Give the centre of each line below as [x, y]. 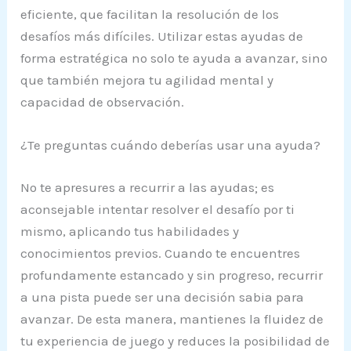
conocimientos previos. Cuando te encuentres [161, 253]
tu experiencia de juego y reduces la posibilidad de [175, 340]
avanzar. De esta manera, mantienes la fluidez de [172, 318]
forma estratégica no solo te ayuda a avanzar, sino [174, 58]
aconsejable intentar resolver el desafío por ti [158, 209]
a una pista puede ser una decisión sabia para [163, 297]
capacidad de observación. [103, 101]
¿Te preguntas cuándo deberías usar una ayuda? [171, 145]
